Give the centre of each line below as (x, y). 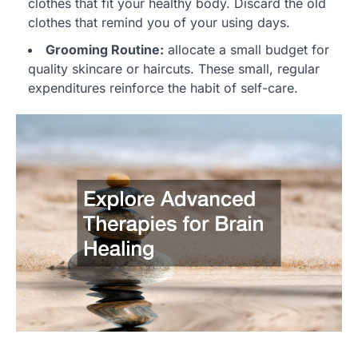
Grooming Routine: (105, 49)
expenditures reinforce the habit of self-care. (163, 88)
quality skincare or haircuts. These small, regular (174, 68)
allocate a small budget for (247, 49)
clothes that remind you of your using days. (159, 22)
